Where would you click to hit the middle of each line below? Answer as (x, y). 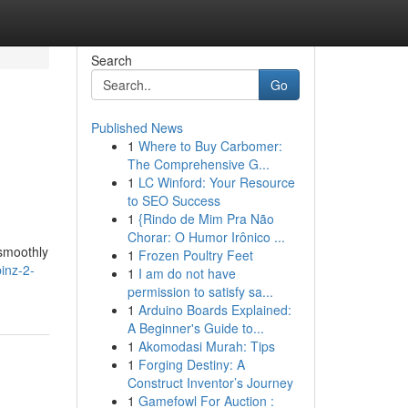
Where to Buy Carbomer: (210, 146)
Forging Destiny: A (191, 364)
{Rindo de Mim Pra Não (206, 219)
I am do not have (187, 273)
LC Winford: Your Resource (216, 182)
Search (111, 60)
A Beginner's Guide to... (195, 328)
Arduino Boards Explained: (214, 310)
